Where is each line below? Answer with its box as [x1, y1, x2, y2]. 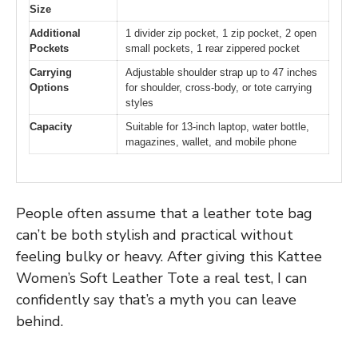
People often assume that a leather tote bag [16, 203, 312, 223]
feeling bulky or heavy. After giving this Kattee [16, 246, 322, 266]
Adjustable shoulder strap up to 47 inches [125, 66, 317, 79]
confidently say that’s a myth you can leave [16, 289, 296, 309]
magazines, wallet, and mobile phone [125, 136, 296, 149]
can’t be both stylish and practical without [16, 225, 293, 245]
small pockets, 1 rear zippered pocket [125, 42, 300, 55]
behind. [16, 311, 63, 331]
